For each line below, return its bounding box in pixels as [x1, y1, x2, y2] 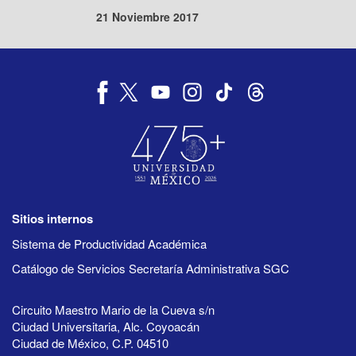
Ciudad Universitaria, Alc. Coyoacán [12, 317, 199, 335]
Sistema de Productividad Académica [12, 234, 207, 252]
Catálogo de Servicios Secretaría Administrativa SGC [12, 259, 289, 277]
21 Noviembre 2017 [96, 9, 199, 25]
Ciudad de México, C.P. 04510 [12, 334, 168, 351]
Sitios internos [12, 209, 93, 227]
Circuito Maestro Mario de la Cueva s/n [12, 300, 215, 318]
